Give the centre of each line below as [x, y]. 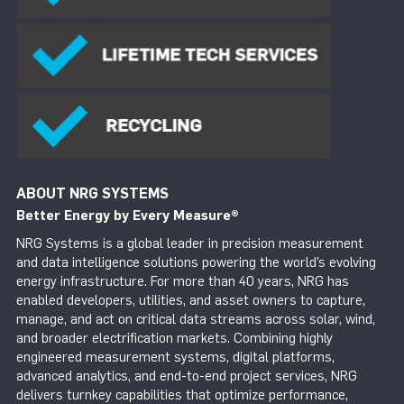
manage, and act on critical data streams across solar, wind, [196, 320]
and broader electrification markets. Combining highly [174, 339]
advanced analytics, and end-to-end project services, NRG [187, 376]
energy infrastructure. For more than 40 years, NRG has [183, 282]
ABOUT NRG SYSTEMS [92, 193]
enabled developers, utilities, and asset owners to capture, [191, 301]
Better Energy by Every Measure [124, 215]
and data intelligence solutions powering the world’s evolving [196, 263]
